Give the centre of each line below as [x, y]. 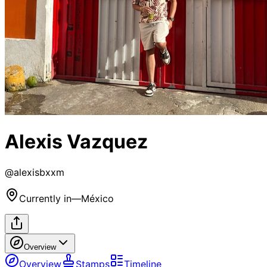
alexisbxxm [39, 172]
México [97, 198]
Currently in [45, 198]
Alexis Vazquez [76, 142]
